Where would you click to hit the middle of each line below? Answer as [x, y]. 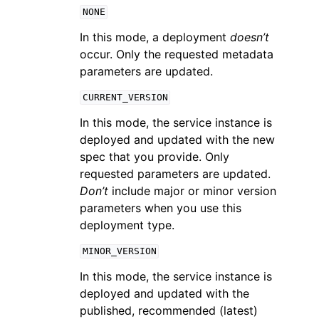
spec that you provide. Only [155, 156]
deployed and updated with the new [177, 139]
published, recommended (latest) [169, 310]
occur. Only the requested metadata [177, 54]
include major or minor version [192, 190]
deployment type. [127, 225]
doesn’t [250, 37]
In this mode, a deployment [155, 37]
